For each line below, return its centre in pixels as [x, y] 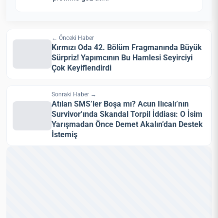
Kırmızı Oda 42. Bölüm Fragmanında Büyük [127, 48]
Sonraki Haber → [74, 95]
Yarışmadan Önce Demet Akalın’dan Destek [127, 125]
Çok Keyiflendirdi [82, 68]
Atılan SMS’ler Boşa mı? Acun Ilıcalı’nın [120, 104]
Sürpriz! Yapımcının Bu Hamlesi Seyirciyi [122, 58]
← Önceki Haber [73, 38]
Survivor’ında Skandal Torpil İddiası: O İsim [127, 114]
